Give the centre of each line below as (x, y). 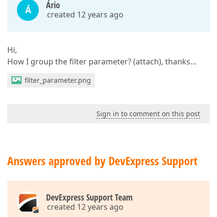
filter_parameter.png (58, 80)
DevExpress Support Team (89, 197)
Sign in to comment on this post (148, 114)
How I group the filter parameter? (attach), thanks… (102, 62)
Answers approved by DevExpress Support (102, 161)
